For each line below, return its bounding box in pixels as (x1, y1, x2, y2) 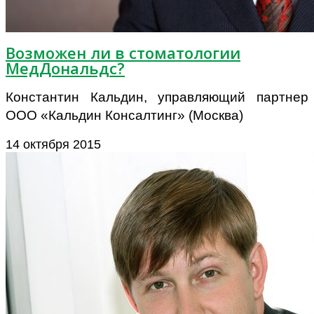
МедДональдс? (6, 57, 125, 79)
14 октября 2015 (6, 137, 101, 152)
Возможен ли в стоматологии (6, 42, 240, 64)
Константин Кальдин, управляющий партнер (6, 90, 308, 105)
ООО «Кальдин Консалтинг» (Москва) (6, 108, 243, 123)
